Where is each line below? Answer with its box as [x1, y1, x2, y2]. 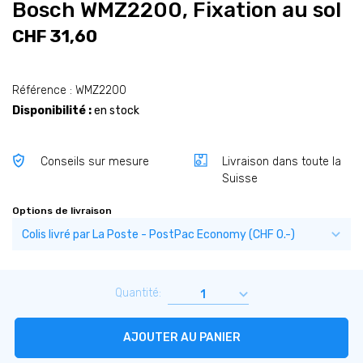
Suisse [222, 172, 258, 186]
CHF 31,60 [12, 26, 97, 47]
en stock [94, 104, 139, 118]
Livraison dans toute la [222, 155, 341, 169]
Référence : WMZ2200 [12, 83, 126, 98]
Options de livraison [12, 205, 112, 217]
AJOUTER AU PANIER [122, 331, 241, 345]
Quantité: [114, 286, 161, 301]
